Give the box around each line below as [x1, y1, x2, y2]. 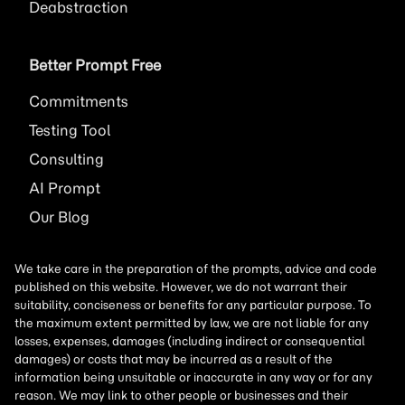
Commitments [29, 92, 128, 110]
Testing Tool [29, 121, 111, 139]
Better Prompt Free [29, 56, 161, 74]
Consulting [29, 150, 104, 168]
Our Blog [29, 208, 89, 226]
